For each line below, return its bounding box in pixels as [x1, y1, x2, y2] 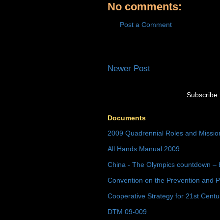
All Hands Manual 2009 [108, 145, 180, 153]
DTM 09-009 [108, 208, 147, 216]
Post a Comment [120, 21, 172, 28]
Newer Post [108, 64, 150, 73]
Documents [108, 114, 146, 122]
